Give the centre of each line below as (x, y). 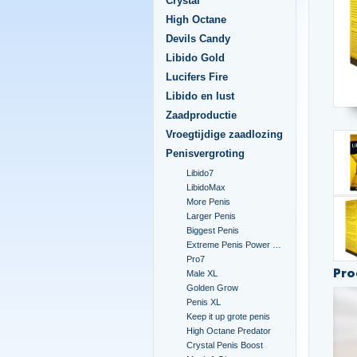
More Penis (209, 202)
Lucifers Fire (197, 77)
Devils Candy (198, 39)
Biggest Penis (213, 230)
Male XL (202, 273)
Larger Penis (212, 216)
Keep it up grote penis (229, 316)
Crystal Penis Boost (225, 345)
